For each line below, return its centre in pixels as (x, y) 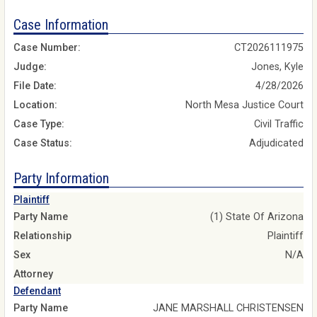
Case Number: (47, 48)
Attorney (33, 274)
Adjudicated (276, 144)
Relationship (42, 236)
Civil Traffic (279, 125)
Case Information (61, 25)
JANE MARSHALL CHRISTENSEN (228, 308)
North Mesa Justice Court (244, 105)
